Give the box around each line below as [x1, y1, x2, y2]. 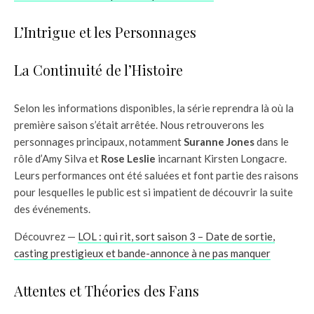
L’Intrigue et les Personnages [14, 22, 196, 42]
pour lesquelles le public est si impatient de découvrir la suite [14, 186, 293, 199]
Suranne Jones [184, 135, 254, 149]
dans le [254, 135, 289, 149]
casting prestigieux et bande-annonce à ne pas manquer [14, 247, 271, 260]
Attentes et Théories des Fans [14, 281, 199, 301]
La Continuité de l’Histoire [14, 60, 183, 80]
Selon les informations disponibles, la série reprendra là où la [14, 102, 294, 115]
